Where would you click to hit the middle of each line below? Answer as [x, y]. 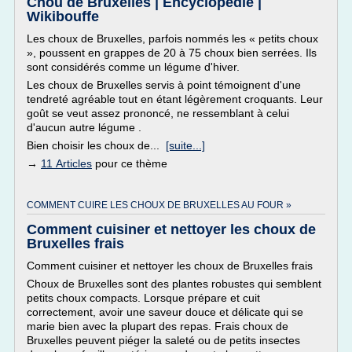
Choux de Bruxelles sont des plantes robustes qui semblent [174, 284]
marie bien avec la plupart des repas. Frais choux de [158, 326]
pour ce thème [130, 163]
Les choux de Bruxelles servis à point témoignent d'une [164, 85]
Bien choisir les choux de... [96, 145]
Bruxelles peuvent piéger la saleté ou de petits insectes [163, 340]
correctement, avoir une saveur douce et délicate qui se [165, 312]
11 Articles [66, 163]
